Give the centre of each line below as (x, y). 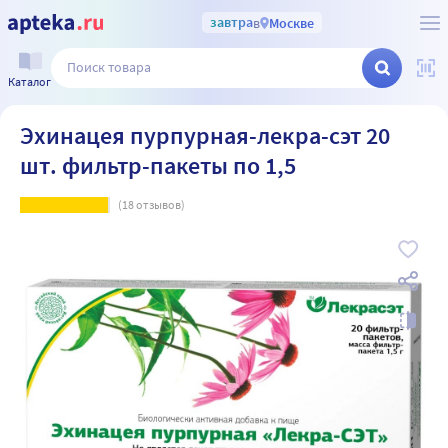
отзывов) (159, 204)
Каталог (29, 81)
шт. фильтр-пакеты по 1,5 (158, 165)
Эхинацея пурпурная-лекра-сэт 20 (205, 135)
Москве (291, 22)
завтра (231, 22)
